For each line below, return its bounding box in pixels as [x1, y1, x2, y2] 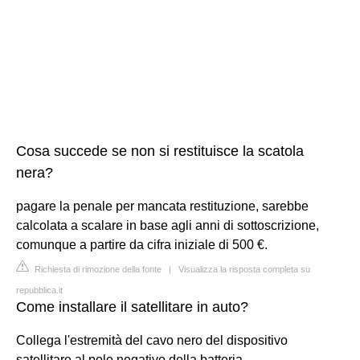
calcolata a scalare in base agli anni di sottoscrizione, [16, 218, 319, 232]
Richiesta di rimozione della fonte [32, 264, 162, 274]
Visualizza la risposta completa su [178, 264, 310, 274]
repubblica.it [16, 284, 63, 295]
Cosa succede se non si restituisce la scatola [16, 142, 304, 159]
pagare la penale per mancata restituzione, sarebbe [16, 198, 309, 213]
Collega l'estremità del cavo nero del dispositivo [16, 333, 288, 347]
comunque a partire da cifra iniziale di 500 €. [16, 237, 268, 252]
